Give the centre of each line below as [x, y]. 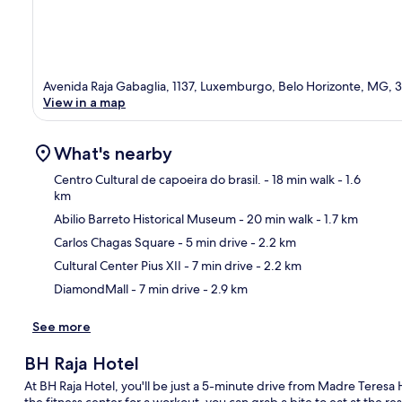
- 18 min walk [298, 179]
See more [61, 326]
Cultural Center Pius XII [118, 265]
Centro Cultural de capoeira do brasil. [157, 179]
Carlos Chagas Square [114, 242]
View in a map [84, 102]
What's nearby [113, 153]
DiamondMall [91, 288]
